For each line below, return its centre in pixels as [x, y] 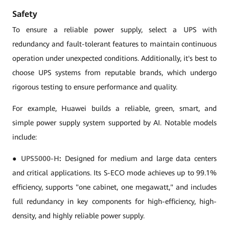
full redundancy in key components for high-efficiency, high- [114, 201]
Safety [25, 14]
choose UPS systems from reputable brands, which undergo [114, 73]
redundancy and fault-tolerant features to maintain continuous [114, 44]
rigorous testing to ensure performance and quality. [95, 87]
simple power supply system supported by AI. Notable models [114, 123]
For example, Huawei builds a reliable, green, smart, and [114, 108]
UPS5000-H [40, 158]
